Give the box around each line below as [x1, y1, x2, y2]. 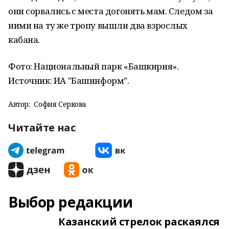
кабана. [8, 34, 42, 45]
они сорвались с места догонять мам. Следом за [8, 5, 213, 17]
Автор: [8, 99, 30, 109]
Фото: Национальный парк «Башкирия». [8, 60, 179, 72]
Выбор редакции [8, 192, 133, 212]
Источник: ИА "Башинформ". [8, 75, 129, 86]
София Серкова [34, 99, 87, 109]
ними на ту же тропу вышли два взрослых [8, 19, 188, 31]
